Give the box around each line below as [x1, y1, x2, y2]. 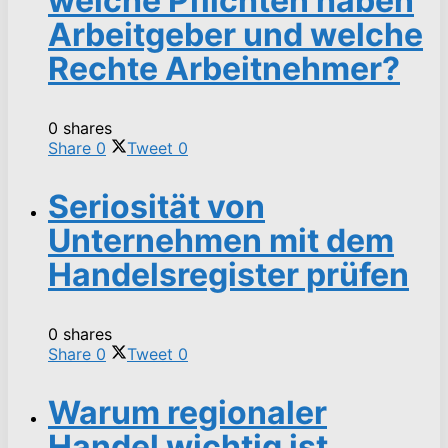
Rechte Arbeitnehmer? [48, 48, 400, 88]
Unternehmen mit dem [48, 220, 394, 260]
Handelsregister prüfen [48, 254, 409, 294]
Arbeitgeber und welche [48, 14, 423, 54]
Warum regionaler [48, 392, 327, 432]
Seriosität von [48, 186, 265, 226]
